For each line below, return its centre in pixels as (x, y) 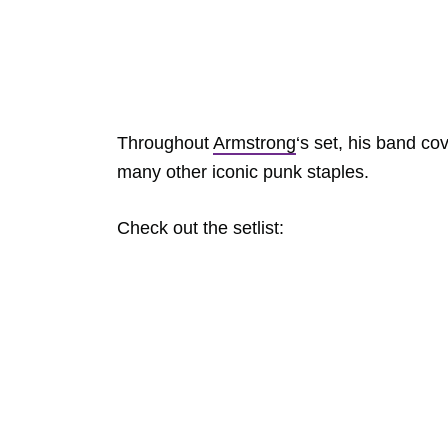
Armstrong (254, 143)
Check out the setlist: (200, 228)
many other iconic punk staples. (243, 172)
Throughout (165, 143)
